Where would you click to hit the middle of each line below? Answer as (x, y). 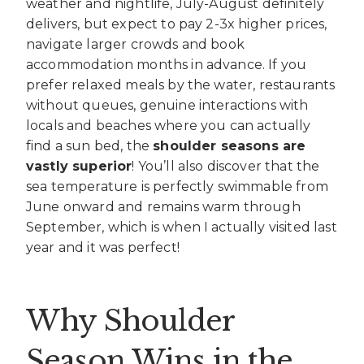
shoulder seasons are (230, 146)
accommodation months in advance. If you (167, 65)
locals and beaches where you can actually (169, 126)
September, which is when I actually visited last (182, 227)
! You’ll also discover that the (226, 167)
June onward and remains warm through (163, 207)
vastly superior (79, 167)
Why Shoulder (130, 320)
